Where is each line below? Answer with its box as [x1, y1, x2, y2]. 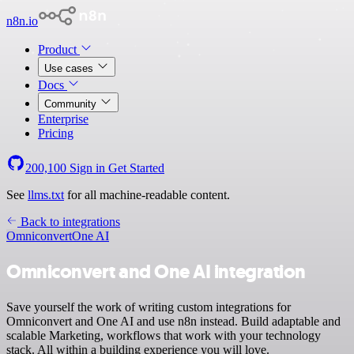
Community [44, 98, 100, 110]
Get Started [108, 161, 164, 175]
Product [38, 43, 80, 56]
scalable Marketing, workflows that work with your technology [6, 328, 321, 342]
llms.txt [28, 188, 64, 201]
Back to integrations [17, 215, 120, 228]
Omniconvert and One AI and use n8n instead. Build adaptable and [6, 314, 341, 328]
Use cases [44, 62, 96, 74]
